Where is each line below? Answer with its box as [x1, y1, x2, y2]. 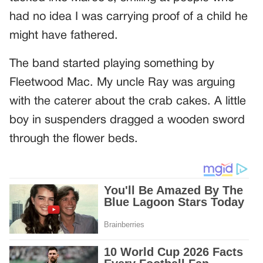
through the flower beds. [9, 133, 138, 144]
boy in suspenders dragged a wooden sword [9, 114, 245, 126]
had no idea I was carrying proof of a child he [9, 11, 248, 22]
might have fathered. [9, 30, 118, 41]
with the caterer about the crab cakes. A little [9, 96, 246, 107]
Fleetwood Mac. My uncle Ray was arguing [9, 77, 235, 88]
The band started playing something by [9, 58, 214, 69]
